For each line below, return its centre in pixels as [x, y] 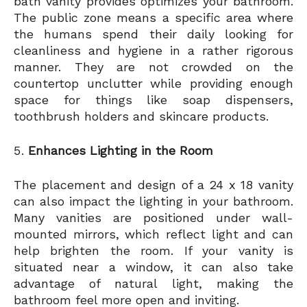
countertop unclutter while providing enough [153, 84]
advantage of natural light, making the [153, 284]
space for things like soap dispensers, [153, 100]
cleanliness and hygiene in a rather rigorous [153, 51]
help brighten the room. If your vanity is [153, 251]
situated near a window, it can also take [153, 267]
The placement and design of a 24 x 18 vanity [153, 185]
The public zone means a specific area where [153, 18]
